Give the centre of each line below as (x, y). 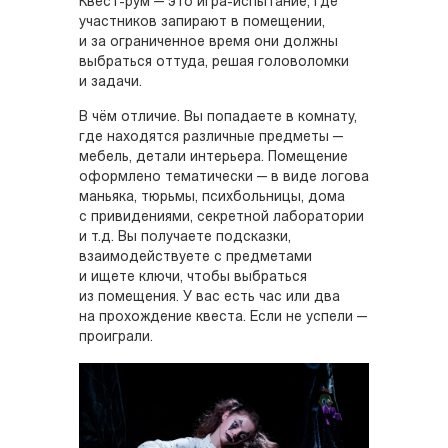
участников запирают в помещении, (202, 22)
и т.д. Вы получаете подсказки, (185, 237)
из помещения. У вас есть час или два (209, 297)
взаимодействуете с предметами (195, 257)
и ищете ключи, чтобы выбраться (193, 277)
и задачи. (110, 82)
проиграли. (116, 337)
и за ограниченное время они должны (208, 42)
